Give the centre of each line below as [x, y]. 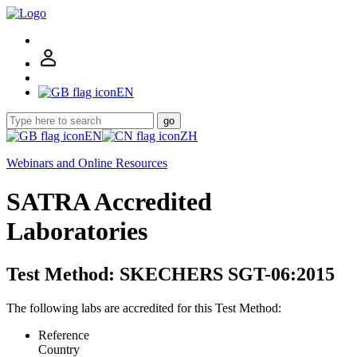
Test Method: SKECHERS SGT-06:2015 [171, 274]
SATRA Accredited [109, 202]
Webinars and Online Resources [87, 163]
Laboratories [77, 231]
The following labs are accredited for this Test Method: [144, 308]
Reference [64, 335]
